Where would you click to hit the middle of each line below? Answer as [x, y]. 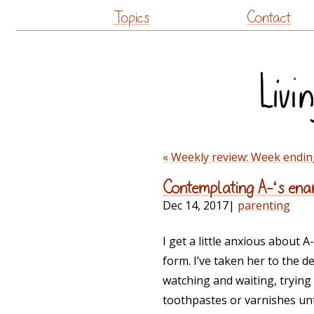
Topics [131, 18]
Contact [269, 18]
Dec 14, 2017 [196, 206]
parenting [264, 206]
